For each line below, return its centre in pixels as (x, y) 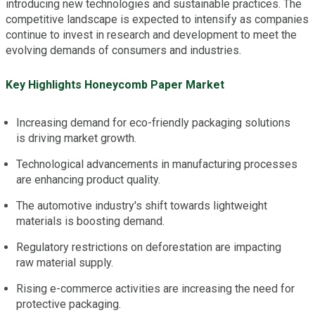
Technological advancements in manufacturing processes (157, 165)
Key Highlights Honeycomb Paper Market (115, 85)
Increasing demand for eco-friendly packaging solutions (153, 123)
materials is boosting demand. (90, 221)
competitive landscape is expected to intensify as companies (157, 20)
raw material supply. (65, 263)
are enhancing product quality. (88, 180)
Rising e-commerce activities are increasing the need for (155, 289)
